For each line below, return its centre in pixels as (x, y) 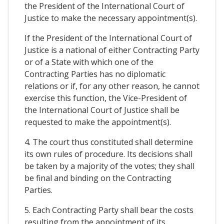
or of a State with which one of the (89, 62)
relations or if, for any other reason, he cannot (112, 86)
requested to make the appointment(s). (98, 122)
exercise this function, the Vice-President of (106, 98)
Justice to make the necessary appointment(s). (111, 18)
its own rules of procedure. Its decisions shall (108, 154)
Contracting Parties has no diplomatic (95, 74)
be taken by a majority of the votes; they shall (109, 166)
